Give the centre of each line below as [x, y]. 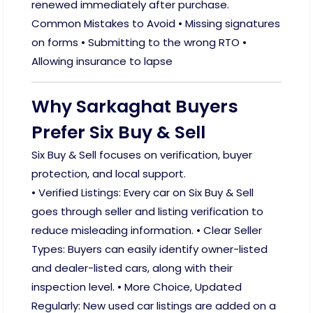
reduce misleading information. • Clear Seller [147, 230]
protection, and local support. [109, 174]
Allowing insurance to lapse [102, 61]
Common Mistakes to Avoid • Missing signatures [156, 23]
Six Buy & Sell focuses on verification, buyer [142, 155]
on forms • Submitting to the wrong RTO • [139, 42]
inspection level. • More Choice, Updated [137, 287]
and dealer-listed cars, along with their [132, 268]
